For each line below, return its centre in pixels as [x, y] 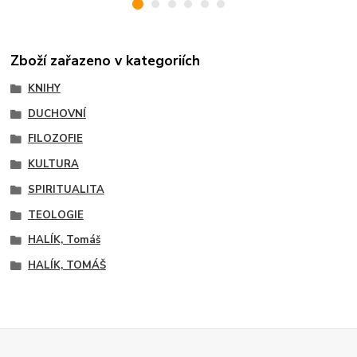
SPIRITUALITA [66, 189]
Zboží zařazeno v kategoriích [106, 60]
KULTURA [53, 165]
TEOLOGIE [55, 215]
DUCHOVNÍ [57, 114]
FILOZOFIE [55, 139]
